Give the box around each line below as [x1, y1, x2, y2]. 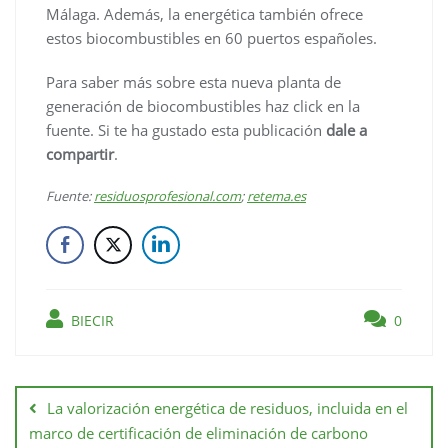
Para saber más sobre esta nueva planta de [46, 71, 341, 92]
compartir [46, 143, 114, 164]
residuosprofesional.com [94, 186, 241, 205]
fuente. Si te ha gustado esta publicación [46, 119, 326, 140]
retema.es [247, 186, 306, 205]
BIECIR [67, 310, 114, 330]
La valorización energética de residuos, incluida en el [47, 397, 408, 418]
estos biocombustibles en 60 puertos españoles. [46, 27, 377, 48]
